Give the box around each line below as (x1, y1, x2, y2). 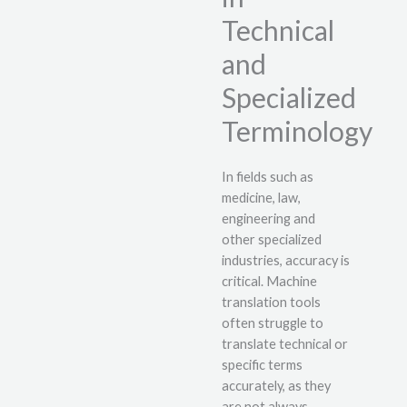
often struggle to (222, 315, 323, 332)
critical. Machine (222, 273, 317, 290)
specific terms (222, 357, 303, 373)
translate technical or (222, 336, 348, 352)
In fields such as (222, 169, 313, 185)
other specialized (222, 232, 322, 248)
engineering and (222, 211, 315, 227)
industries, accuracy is (222, 253, 350, 269)
